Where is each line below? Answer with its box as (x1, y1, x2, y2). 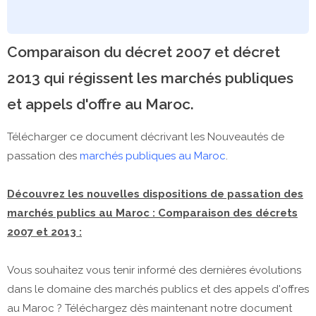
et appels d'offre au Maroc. (7, 95, 194, 113)
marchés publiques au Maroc (80, 149, 226, 162)
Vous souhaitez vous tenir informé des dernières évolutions (7, 263, 301, 276)
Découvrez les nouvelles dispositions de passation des (7, 187, 303, 200)
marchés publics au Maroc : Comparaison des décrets (7, 206, 298, 219)
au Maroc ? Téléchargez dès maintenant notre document (7, 301, 292, 315)
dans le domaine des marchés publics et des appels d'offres (7, 282, 309, 296)
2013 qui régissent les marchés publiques (7, 68, 293, 87)
